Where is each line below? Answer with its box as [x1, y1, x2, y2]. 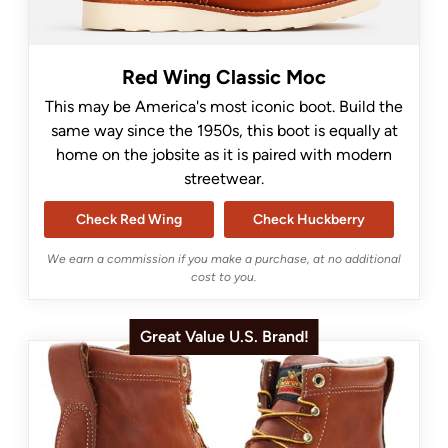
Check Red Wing [76, 210, 182, 228]
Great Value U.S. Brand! [139, 326, 309, 346]
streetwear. [184, 168, 264, 188]
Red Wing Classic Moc [122, 64, 326, 89]
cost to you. [191, 269, 257, 284]
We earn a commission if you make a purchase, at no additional [47, 251, 401, 266]
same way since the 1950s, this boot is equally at [50, 120, 398, 140]
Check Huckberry [253, 210, 365, 228]
